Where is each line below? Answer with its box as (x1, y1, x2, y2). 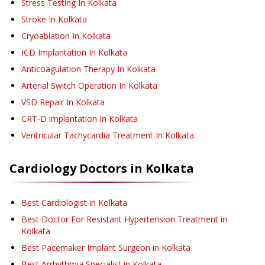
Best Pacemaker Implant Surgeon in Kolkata (21, 242, 190, 254)
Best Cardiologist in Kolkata (21, 197, 127, 209)
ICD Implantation (21, 47, 86, 59)
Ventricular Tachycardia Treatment (21, 130, 153, 141)
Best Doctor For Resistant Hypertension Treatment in (21, 214, 227, 225)
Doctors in (76, 160, 146, 177)
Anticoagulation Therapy (21, 63, 115, 75)
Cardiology (9, 160, 76, 177)
